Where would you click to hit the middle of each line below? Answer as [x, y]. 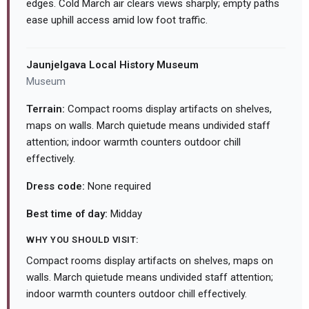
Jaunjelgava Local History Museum [112, 65]
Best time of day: [67, 214]
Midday [125, 214]
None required [118, 187]
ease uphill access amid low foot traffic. [117, 20]
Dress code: [56, 187]
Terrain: [46, 109]
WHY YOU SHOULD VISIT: [83, 240]
